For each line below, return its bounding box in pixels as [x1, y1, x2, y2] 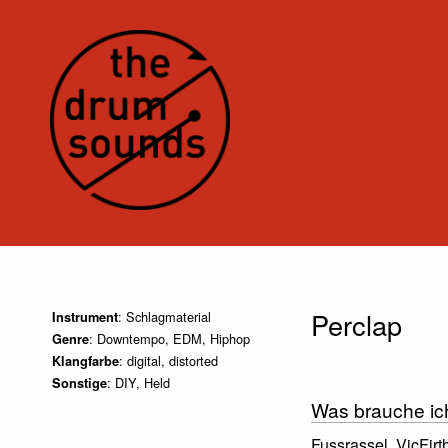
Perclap [310, 305, 402, 344]
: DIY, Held [106, 373, 170, 392]
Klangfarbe [51, 352, 119, 370]
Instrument [51, 308, 118, 326]
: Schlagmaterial [117, 307, 211, 326]
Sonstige [51, 374, 107, 392]
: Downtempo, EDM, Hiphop [88, 329, 250, 348]
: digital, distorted [118, 351, 218, 370]
